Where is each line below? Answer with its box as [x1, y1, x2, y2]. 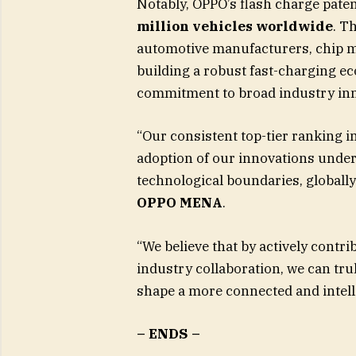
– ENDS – [136, 324, 200, 342]
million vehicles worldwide [136, 17, 333, 36]
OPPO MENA [136, 194, 222, 212]
